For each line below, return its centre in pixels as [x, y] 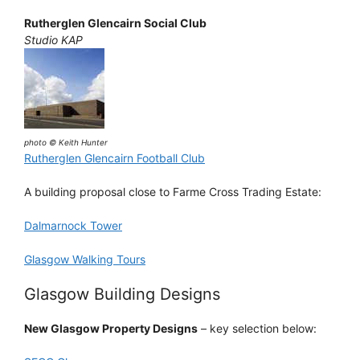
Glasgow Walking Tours [85, 259]
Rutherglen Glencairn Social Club [115, 22]
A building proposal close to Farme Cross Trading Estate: [173, 191]
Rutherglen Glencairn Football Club [115, 157]
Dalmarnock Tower [73, 225]
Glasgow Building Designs [122, 294]
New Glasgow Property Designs [111, 328]
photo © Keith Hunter [66, 142]
